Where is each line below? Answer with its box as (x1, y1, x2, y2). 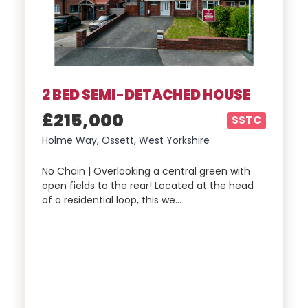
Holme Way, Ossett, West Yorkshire (42, 133, 210, 148)
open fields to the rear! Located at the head (42, 179, 254, 193)
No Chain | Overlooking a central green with (42, 164, 250, 179)
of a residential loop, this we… (42, 193, 181, 208)
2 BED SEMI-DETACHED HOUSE (42, 85, 250, 104)
